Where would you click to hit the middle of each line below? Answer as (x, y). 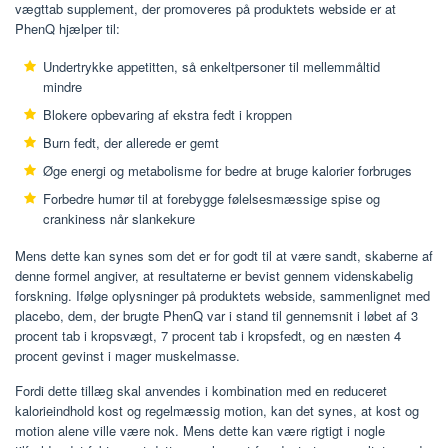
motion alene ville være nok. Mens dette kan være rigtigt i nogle (200, 430)
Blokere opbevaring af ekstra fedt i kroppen (167, 115)
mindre (62, 87)
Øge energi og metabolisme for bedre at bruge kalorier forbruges (227, 171)
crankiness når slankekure (119, 219)
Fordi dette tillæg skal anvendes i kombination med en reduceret (201, 390)
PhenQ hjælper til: (67, 29)
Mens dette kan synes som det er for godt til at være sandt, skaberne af (224, 255)
